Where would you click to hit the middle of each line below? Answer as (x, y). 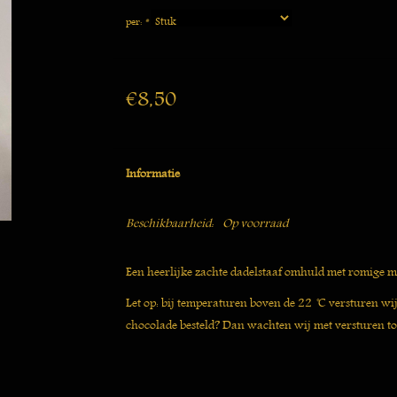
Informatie (152, 173)
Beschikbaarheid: (169, 223)
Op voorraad (255, 223)
